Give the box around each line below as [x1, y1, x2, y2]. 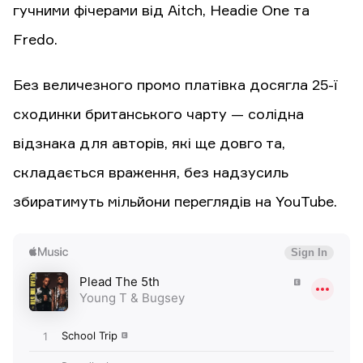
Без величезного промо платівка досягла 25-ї [13, 78, 338, 93]
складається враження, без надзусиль [13, 165, 288, 181]
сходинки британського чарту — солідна [13, 107, 304, 122]
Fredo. [13, 32, 58, 48]
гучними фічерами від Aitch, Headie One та [13, 3, 310, 19]
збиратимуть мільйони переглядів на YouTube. [13, 194, 337, 210]
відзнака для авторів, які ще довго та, [13, 136, 285, 152]
